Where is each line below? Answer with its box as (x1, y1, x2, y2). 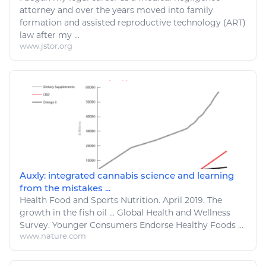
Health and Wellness (146, 207, 230, 218)
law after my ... (20, 29, 80, 40)
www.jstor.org (20, 40, 72, 50)
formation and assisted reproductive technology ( (20, 17, 226, 28)
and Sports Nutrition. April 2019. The (71, 194, 222, 205)
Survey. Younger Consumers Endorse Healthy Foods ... (20, 219, 243, 230)
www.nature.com (20, 230, 86, 240)
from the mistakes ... (20, 182, 110, 194)
